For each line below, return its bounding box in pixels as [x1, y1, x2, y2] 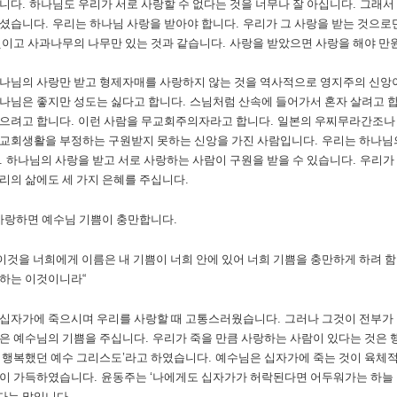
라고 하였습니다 [125, 351, 208, 364]
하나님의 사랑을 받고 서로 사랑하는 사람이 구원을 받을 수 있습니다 [6, 153, 353, 167]
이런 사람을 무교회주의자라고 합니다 [78, 114, 270, 128]
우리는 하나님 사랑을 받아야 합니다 [52, 17, 236, 30]
